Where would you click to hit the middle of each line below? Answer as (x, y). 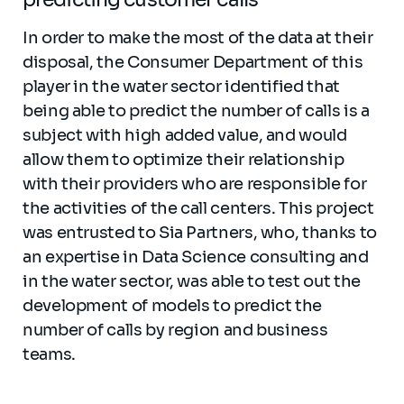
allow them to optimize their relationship (184, 160)
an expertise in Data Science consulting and (196, 257)
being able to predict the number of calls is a (196, 111)
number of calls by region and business (175, 330)
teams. (49, 354)
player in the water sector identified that (181, 87)
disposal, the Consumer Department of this (193, 62)
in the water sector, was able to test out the (192, 281)
